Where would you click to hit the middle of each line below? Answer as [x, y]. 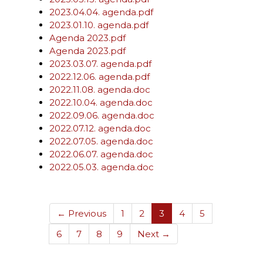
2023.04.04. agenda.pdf [101, 12]
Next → [154, 234]
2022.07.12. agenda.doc [100, 128]
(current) [183, 213]
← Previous [82, 213]
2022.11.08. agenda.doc [100, 90]
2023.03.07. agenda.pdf [100, 64]
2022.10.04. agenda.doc [101, 102]
